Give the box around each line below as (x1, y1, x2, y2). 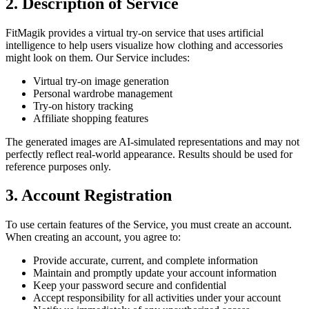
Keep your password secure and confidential (33, 279, 226, 292)
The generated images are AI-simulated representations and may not (6, 135, 299, 148)
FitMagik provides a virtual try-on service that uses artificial (6, 26, 263, 39)
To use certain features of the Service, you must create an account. (6, 219, 292, 231)
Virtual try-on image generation (33, 74, 169, 87)
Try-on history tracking (33, 99, 133, 112)
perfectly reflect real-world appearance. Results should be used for (6, 148, 292, 160)
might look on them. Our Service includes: (6, 51, 190, 63)
